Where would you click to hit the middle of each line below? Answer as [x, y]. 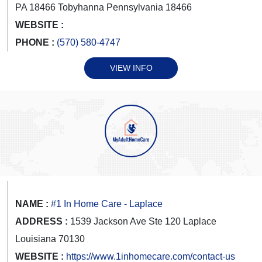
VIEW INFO [131, 68]
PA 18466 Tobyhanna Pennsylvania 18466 [104, 7]
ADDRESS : [42, 221]
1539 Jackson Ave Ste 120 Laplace [142, 221]
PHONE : [36, 42]
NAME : [32, 204]
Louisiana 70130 [50, 239]
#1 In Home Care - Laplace [107, 204]
